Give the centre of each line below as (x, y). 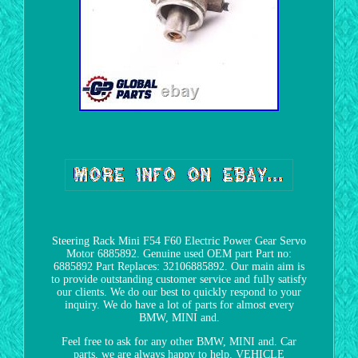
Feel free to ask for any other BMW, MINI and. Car (179, 341)
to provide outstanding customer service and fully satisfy (179, 279)
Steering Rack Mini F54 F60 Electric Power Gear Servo (179, 241)
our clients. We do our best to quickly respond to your (179, 292)
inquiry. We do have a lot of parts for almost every (179, 304)
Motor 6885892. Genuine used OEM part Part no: (179, 253)
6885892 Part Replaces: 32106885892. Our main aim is (179, 266)
